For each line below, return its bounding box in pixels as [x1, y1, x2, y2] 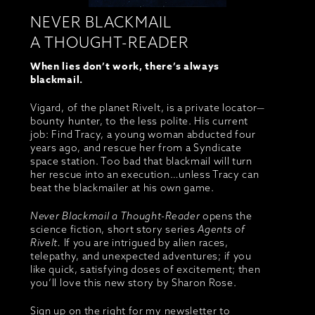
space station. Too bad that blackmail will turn [30, 155, 252, 168]
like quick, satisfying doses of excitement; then [30, 263, 261, 276]
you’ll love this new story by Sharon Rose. [30, 276, 237, 290]
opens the [202, 210, 252, 223]
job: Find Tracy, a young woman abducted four [30, 128, 256, 141]
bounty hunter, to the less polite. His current [30, 115, 249, 128]
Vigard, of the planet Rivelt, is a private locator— [30, 101, 265, 115]
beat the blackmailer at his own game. [30, 181, 214, 195]
